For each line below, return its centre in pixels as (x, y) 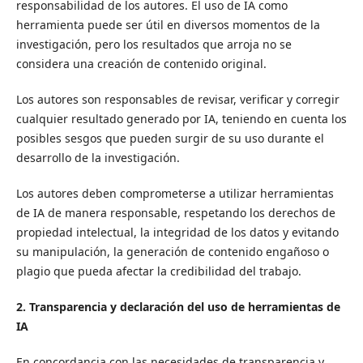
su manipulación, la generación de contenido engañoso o (172, 252)
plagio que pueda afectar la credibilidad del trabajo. (158, 271)
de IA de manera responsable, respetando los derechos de (175, 213)
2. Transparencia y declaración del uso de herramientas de (178, 307)
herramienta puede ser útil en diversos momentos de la (168, 25)
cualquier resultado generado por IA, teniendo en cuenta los (181, 119)
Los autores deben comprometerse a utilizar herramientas (175, 194)
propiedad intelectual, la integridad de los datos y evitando (177, 233)
